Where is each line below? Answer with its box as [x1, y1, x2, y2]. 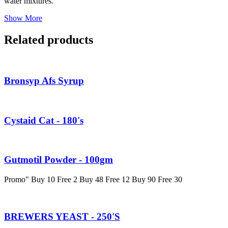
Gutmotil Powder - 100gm [4, 154, 113, 165]
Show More [4, 13, 42, 22]
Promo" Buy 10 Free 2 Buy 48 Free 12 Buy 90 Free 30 [4, 175, 182, 184]
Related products [4, 33, 93, 46]
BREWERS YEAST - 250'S [4, 211, 120, 222]
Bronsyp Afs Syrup [4, 75, 84, 87]
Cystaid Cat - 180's [4, 115, 83, 126]
